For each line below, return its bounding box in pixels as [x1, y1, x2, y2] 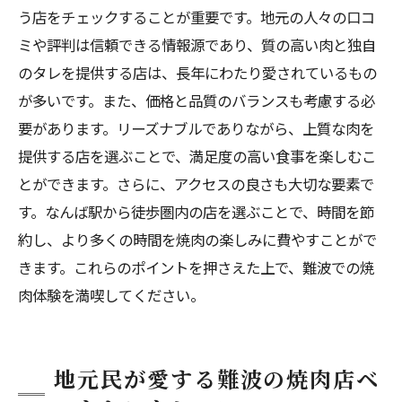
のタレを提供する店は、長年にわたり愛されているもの [18, 62, 377, 83]
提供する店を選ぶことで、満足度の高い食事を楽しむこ [18, 145, 376, 167]
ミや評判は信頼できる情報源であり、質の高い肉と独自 [18, 34, 376, 56]
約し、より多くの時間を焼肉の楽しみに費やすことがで [18, 229, 377, 250]
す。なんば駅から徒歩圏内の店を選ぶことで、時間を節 [18, 201, 374, 223]
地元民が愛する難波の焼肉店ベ [54, 363, 380, 394]
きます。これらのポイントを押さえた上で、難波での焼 [18, 257, 374, 278]
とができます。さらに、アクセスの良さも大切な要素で [18, 173, 374, 195]
